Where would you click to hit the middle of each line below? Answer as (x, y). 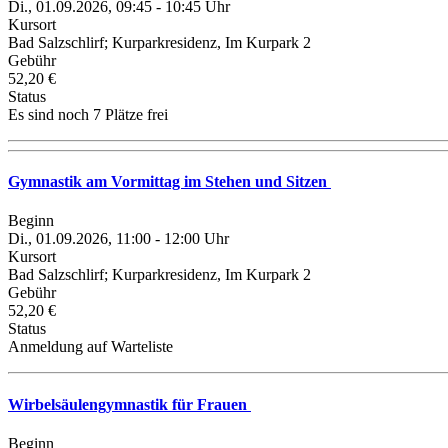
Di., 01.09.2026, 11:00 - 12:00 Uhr (118, 239)
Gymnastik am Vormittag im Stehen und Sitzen (169, 182)
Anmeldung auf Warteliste (90, 347)
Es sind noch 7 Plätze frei (88, 114)
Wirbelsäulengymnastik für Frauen (129, 404)
